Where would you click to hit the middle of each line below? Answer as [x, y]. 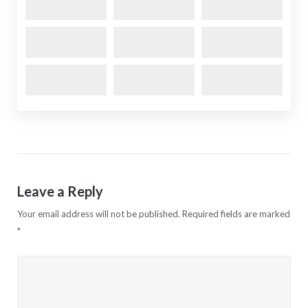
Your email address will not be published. [98, 213]
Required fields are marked [236, 213]
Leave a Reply [60, 191]
